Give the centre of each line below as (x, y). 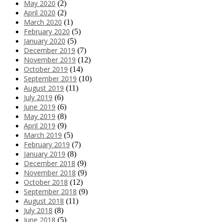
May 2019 (40, 116)
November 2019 (50, 60)
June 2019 (40, 107)
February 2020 (47, 32)
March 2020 (43, 22)
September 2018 (50, 192)
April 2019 (40, 126)
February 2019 (47, 145)
